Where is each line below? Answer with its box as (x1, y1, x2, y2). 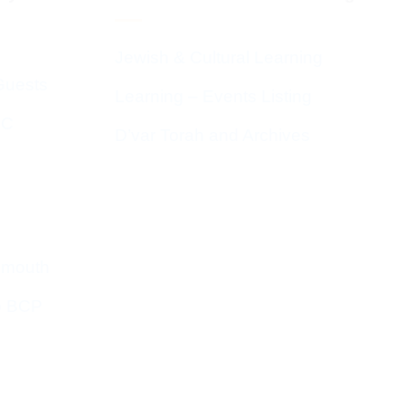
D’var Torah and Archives (115, 125, 310, 145)
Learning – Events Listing (115, 86, 312, 106)
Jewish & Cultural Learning (115, 47, 323, 67)
